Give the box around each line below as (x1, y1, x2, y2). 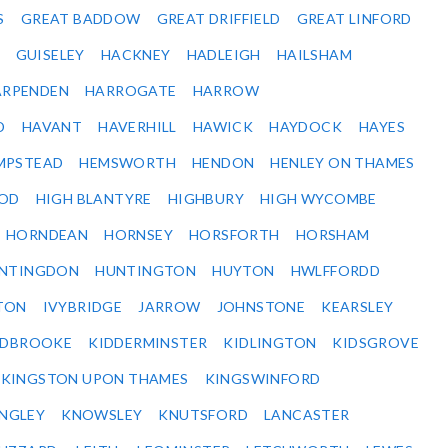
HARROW (192, 82, 260, 100)
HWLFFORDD (290, 262, 381, 280)
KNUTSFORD (158, 406, 249, 424)
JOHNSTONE (216, 298, 306, 316)
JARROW (138, 298, 201, 316)
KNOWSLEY (61, 406, 143, 424)
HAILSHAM (276, 46, 353, 64)
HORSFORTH (189, 226, 280, 244)
